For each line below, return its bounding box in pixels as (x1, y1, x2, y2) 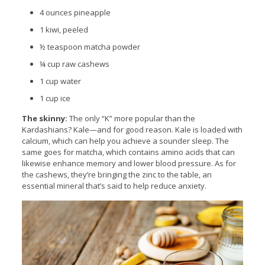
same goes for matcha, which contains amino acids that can (21, 147, 235, 158)
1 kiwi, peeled (39, 24, 88, 35)
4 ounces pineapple (39, 7, 111, 18)
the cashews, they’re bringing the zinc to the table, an (21, 169, 212, 180)
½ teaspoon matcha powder (39, 41, 140, 53)
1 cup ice (39, 93, 70, 104)
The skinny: (21, 113, 67, 124)
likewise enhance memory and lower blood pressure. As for (21, 158, 236, 169)
